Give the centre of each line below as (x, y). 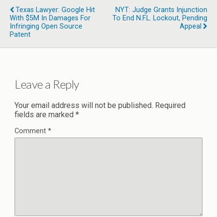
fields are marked (45, 114)
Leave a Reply (47, 84)
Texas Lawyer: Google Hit (55, 10)
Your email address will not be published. (84, 105)
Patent (20, 35)
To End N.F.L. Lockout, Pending (160, 18)
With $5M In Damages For (50, 18)
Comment (31, 131)
